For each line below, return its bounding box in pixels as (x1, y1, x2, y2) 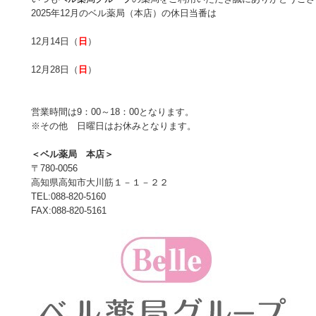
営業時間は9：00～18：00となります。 (31, 107, 194, 117)
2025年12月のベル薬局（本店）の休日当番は (31, 8, 217, 18)
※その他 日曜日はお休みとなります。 (31, 121, 196, 131)
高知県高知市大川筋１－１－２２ (31, 177, 169, 188)
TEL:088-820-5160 (31, 191, 106, 202)
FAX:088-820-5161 (31, 205, 107, 216)
